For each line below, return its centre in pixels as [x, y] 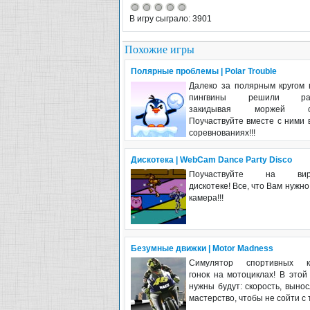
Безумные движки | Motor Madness [202, 248]
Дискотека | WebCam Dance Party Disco [211, 159]
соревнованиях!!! [222, 133]
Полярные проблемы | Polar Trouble [204, 71]
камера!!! [206, 198]
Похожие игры [159, 49]
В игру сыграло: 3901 [171, 18]
